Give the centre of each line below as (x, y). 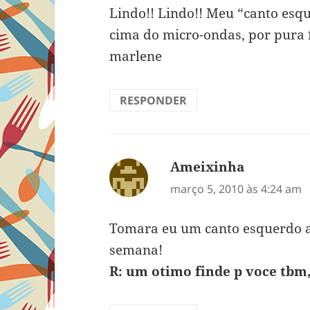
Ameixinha (208, 167)
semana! (136, 249)
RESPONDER (154, 101)
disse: (262, 167)
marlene (136, 56)
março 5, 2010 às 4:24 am (236, 189)
